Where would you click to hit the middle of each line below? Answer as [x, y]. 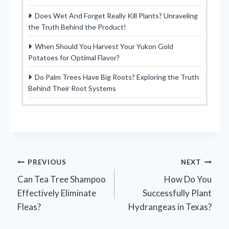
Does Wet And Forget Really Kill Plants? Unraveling [116, 16]
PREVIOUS [47, 162]
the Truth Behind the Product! [77, 27]
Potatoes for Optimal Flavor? [74, 58]
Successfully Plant [177, 193]
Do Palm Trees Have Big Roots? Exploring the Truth [117, 77]
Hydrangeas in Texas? [170, 207]
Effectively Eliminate [57, 193]
